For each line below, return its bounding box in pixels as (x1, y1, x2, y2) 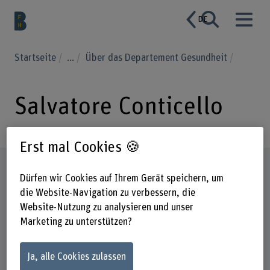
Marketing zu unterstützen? (19, 216, 132, 227)
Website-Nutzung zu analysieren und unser (19, 202, 193, 212)
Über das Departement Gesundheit (85, 52, 230, 63)
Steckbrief (14, 160, 78, 176)
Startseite (14, 52, 58, 63)
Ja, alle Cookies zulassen (27, 251, 126, 262)
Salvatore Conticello (14, 94, 223, 119)
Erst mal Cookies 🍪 (19, 140, 140, 155)
